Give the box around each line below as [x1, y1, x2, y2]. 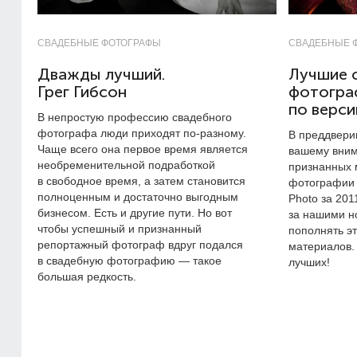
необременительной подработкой [37, 159, 215, 171]
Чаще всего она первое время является [37, 143, 248, 155]
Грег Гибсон [37, 83, 127, 101]
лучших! [288, 256, 330, 269]
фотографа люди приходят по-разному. [37, 127, 246, 139]
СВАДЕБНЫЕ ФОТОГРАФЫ [37, 37, 161, 49]
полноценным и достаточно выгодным [37, 190, 238, 203]
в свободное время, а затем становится [37, 175, 245, 187]
